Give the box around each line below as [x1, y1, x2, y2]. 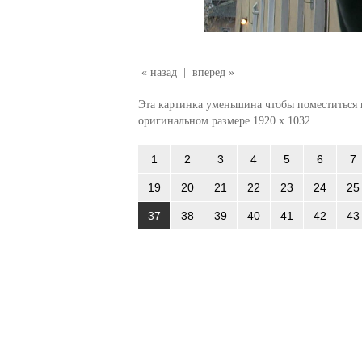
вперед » [192, 65, 234, 78]
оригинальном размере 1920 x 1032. [137, 114, 314, 127]
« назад [141, 65, 177, 78]
